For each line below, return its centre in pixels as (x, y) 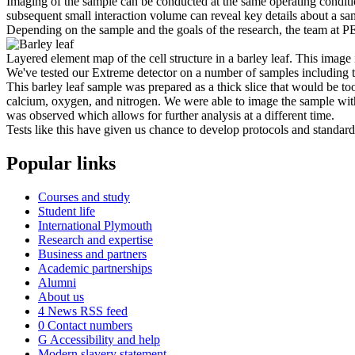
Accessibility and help (104, 339)
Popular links (61, 163)
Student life (67, 211)
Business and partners (92, 254)
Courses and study (84, 197)
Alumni (57, 282)
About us (61, 296)
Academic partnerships (95, 268)
